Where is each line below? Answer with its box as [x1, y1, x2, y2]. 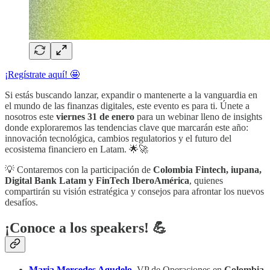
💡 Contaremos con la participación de [5, 165, 153, 175]
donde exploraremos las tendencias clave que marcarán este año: [5, 122, 248, 133]
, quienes [189, 175, 223, 186]
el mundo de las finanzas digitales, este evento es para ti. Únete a [5, 101, 250, 111]
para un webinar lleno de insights [134, 111, 262, 122]
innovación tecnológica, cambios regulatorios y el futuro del [5, 133, 231, 144]
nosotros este [5, 111, 56, 122]
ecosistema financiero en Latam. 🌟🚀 [5, 144, 148, 155]
